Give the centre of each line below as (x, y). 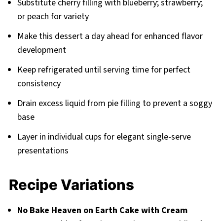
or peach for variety (53, 17)
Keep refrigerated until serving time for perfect (104, 70)
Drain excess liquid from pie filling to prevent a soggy (114, 104)
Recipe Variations (71, 185)
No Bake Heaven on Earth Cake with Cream (102, 211)
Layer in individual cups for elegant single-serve (104, 137)
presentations (43, 151)
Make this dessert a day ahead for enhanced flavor (110, 37)
